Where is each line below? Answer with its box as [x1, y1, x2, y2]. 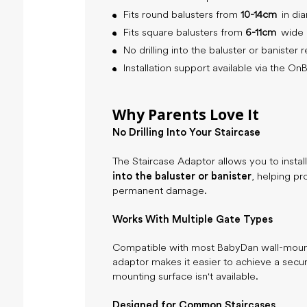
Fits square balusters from [123, 27, 245, 38]
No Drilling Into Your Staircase [112, 127, 260, 138]
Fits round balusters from [123, 10, 241, 21]
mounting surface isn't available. [112, 271, 258, 282]
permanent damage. [112, 186, 207, 197]
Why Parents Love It [112, 104, 259, 124]
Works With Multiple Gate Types [112, 214, 273, 225]
